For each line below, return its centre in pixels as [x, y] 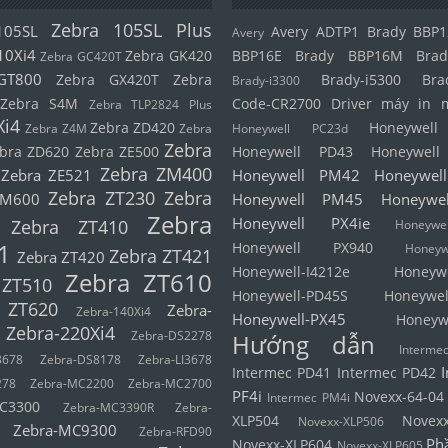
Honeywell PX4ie [301, 223]
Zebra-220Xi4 [61, 333]
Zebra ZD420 [132, 128]
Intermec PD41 [282, 373]
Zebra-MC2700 [170, 383]
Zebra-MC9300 [64, 430]
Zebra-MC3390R [108, 407]
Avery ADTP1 [314, 32]
